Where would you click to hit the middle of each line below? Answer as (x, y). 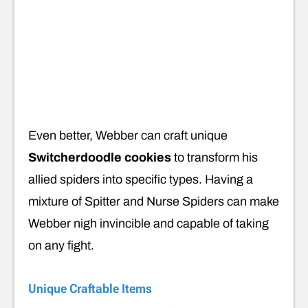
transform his (222, 158)
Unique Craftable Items (90, 289)
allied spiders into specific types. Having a (141, 180)
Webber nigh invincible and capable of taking (148, 224)
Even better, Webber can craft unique (128, 136)
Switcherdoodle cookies (100, 158)
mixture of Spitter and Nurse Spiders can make (154, 202)
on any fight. (61, 246)
